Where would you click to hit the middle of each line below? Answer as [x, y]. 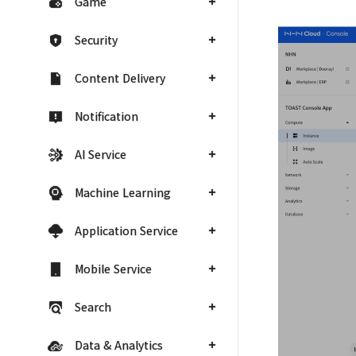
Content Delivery [120, 78]
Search [93, 307]
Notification [106, 116]
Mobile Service [113, 269]
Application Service [126, 230]
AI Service [101, 154]
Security [96, 40]
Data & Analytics [119, 345]
